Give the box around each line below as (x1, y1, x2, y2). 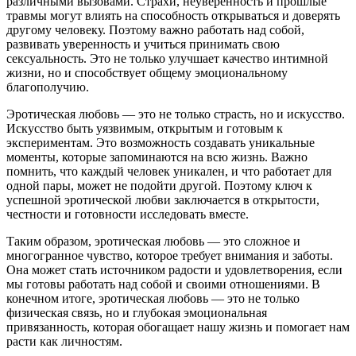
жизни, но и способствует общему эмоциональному (6, 66, 288, 80)
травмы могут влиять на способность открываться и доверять (6, 9, 340, 23)
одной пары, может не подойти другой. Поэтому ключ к (6, 179, 312, 193)
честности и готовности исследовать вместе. (6, 207, 249, 222)
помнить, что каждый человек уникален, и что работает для (6, 164, 331, 179)
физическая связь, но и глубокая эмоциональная (6, 306, 267, 320)
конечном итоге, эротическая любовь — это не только (6, 292, 300, 306)
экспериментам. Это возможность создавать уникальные (6, 136, 315, 150)
